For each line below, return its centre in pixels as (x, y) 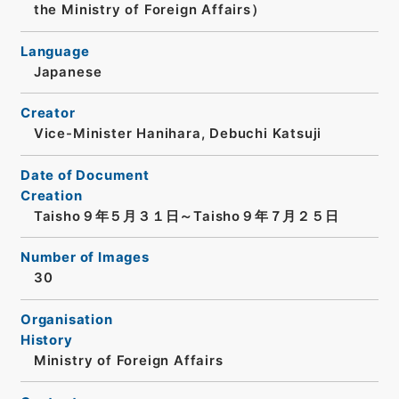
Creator (48, 114)
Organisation (66, 319)
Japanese (68, 72)
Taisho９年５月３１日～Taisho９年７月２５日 (186, 216)
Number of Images (85, 258)
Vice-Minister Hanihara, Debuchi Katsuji (178, 134)
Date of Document (85, 175)
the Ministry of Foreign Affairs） (149, 10)
